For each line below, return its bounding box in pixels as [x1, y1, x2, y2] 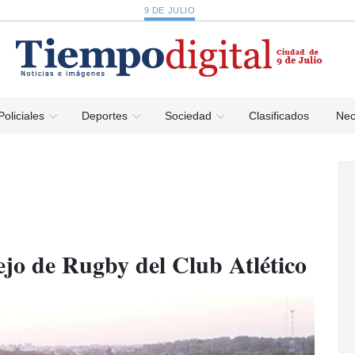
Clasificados [248, 109, 309, 122]
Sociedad [164, 109, 212, 122]
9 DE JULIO [143, 6, 196, 15]
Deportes [81, 109, 128, 122]
